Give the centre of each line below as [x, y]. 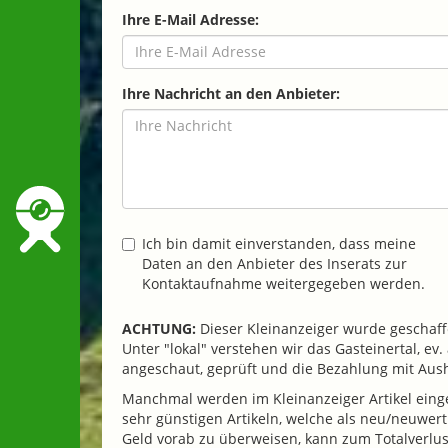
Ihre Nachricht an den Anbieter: [231, 93]
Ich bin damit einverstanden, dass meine [279, 243]
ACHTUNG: [161, 328]
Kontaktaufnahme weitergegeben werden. [283, 283]
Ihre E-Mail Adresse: [190, 19]
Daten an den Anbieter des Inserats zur [274, 263]
